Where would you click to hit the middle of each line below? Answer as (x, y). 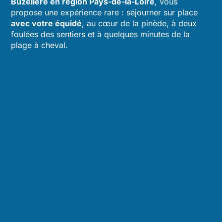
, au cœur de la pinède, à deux (139, 23)
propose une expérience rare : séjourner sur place (105, 12)
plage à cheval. (40, 45)
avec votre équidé (47, 23)
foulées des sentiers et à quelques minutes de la (101, 34)
